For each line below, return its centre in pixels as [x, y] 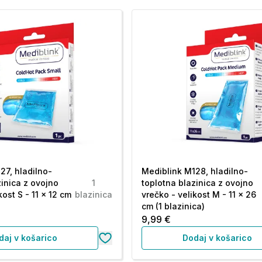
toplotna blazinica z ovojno [198, 183]
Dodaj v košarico [218, 238]
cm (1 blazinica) [173, 206]
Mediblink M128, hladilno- [195, 171]
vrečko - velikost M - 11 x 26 [199, 194]
